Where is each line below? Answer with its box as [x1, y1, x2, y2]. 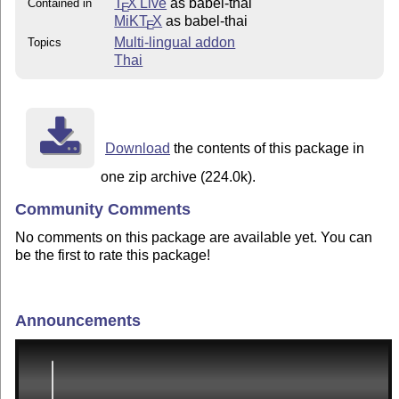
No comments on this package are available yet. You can [15, 229, 373, 245]
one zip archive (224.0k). [101, 169, 256, 185]
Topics [28, 36, 62, 50]
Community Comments [15, 200, 191, 219]
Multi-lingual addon [114, 35, 236, 51]
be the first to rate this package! [15, 247, 211, 263]
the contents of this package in [169, 141, 364, 157]
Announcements [15, 311, 142, 330]
